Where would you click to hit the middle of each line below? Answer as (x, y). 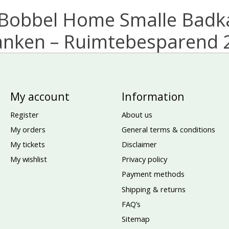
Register (24, 114)
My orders (28, 129)
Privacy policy (144, 159)
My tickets (27, 144)
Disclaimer (139, 144)
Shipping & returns (153, 189)
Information (153, 96)
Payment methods (153, 174)
